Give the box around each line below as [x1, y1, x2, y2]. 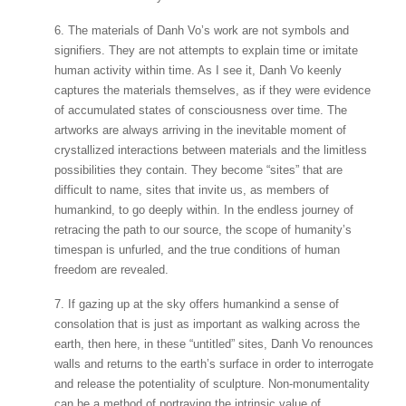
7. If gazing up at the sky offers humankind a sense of [54, 296, 339, 311]
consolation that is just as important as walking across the [54, 316, 360, 331]
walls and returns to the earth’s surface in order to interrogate [54, 356, 373, 371]
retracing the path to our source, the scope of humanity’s [54, 222, 352, 237]
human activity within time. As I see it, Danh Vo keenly [54, 63, 342, 77]
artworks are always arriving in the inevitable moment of [54, 122, 346, 137]
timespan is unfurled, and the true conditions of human [54, 242, 340, 256]
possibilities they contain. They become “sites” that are [54, 162, 343, 177]
